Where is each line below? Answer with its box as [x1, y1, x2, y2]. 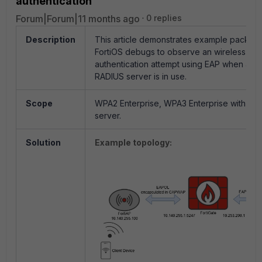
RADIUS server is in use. [95, 71, 187, 81]
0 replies [146, 13, 182, 23]
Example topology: [95, 137, 174, 147]
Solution [26, 137, 61, 147]
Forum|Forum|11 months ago [16, 13, 140, 25]
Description [26, 35, 75, 44]
